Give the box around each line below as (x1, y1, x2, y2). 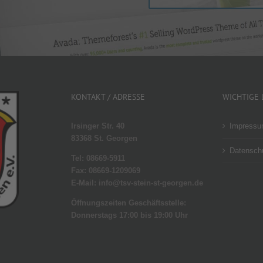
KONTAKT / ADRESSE (70, 92, 145, 103)
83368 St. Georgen (70, 134, 137, 143)
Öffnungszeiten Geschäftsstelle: (70, 198, 188, 208)
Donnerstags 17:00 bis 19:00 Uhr (70, 211, 188, 220)
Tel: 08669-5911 (70, 154, 125, 163)
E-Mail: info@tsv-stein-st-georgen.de (70, 178, 203, 188)
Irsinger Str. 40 (70, 122, 124, 131)
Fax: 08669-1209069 (70, 166, 140, 176)
